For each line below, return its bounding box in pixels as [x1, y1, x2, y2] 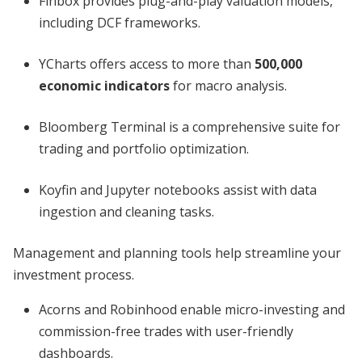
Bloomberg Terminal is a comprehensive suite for [39, 118, 340, 136]
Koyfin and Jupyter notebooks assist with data [39, 181, 317, 199]
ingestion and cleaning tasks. [39, 203, 214, 221]
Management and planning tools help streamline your [13, 244, 341, 262]
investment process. [13, 266, 134, 284]
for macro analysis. [170, 77, 287, 95]
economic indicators [39, 77, 170, 95]
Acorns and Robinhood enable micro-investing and [39, 301, 345, 318]
